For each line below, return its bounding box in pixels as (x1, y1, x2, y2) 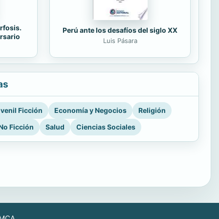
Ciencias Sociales (76, 123, 135, 131)
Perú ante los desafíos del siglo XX (63, 25, 177, 34)
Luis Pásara (103, 36, 137, 44)
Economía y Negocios (54, 106, 127, 115)
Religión (138, 106, 166, 115)
